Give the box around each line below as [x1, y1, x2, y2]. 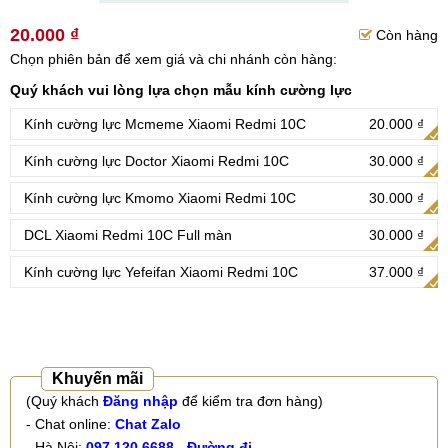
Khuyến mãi [52, 370, 143, 387]
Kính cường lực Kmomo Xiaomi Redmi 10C [24, 190, 296, 206]
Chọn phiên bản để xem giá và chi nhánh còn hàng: [10, 51, 337, 67]
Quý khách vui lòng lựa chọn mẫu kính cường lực [10, 82, 352, 98]
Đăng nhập [103, 393, 178, 409]
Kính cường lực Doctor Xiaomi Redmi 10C [24, 153, 289, 169]
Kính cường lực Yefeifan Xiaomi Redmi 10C [24, 264, 298, 280]
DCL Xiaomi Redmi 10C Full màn [24, 227, 232, 243]
